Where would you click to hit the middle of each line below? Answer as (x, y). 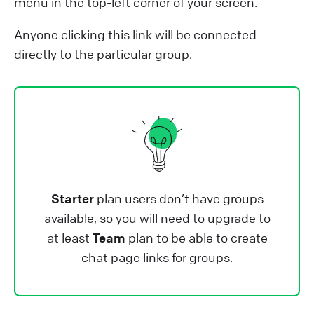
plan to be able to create (196, 237)
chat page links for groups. (157, 257)
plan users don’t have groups (178, 198)
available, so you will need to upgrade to (157, 218)
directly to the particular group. (103, 54)
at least (69, 237)
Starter (72, 198)
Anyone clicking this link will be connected (135, 34)
